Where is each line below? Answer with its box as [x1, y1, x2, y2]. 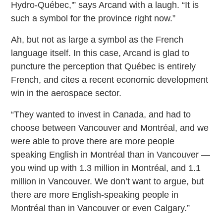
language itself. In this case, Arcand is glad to [11, 48, 190, 58]
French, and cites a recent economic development [11, 74, 209, 85]
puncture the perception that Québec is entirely [11, 61, 196, 71]
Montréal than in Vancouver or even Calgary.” [11, 203, 190, 213]
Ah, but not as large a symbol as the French [11, 34, 184, 45]
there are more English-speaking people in [11, 189, 179, 200]
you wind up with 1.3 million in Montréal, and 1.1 [11, 163, 201, 173]
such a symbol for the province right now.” [11, 13, 176, 23]
